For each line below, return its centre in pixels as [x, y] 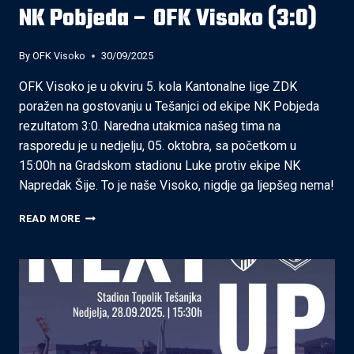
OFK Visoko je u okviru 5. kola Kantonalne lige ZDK [158, 86]
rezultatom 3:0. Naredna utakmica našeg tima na [150, 126]
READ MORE [50, 218]
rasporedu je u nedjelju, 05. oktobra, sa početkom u [158, 145]
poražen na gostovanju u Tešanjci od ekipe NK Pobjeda [169, 106]
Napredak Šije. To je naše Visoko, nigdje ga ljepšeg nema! [177, 185]
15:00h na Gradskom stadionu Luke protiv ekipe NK [160, 165]
